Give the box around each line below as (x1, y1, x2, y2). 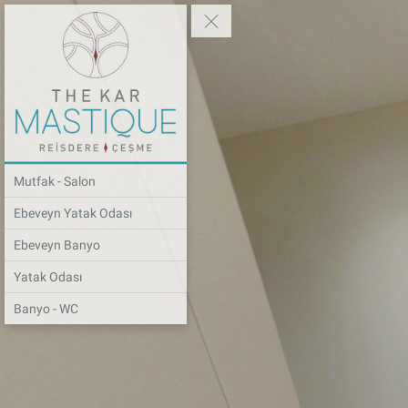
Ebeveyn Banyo (14, 238, 100, 253)
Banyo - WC (14, 301, 78, 317)
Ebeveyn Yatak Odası (14, 206, 132, 221)
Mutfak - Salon (14, 174, 96, 189)
